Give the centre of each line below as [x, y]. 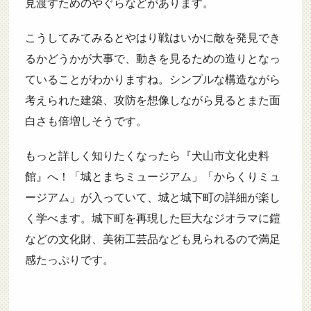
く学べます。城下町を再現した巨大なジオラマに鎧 [152, 219]
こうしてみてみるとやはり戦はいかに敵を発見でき [152, 38]
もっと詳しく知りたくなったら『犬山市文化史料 [147, 156]
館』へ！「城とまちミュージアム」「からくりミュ [152, 177]
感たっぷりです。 [69, 260]
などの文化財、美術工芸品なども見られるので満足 [152, 239]
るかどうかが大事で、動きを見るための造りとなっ [152, 59]
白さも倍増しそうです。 [86, 121]
